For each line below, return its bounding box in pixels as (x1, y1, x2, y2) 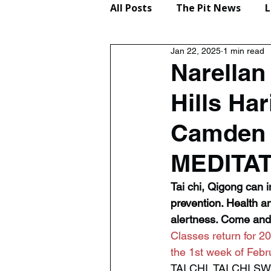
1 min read (223, 46, 264, 56)
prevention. (171, 197, 223, 209)
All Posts (110, 1, 152, 15)
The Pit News (176, 1, 241, 15)
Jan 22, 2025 (171, 46, 221, 56)
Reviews (202, 50, 242, 63)
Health (223, 197, 258, 209)
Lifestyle (134, 50, 178, 63)
